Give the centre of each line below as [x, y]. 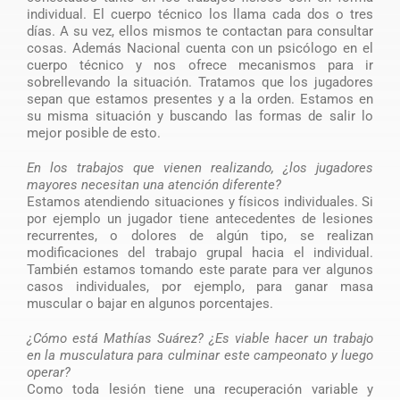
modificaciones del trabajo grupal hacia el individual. [200, 252]
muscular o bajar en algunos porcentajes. [150, 303]
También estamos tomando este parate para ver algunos [200, 269]
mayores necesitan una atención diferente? [154, 184]
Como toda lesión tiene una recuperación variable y [200, 389]
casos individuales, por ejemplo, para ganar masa [200, 286]
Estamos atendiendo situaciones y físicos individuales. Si [200, 201]
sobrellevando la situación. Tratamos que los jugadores [200, 82]
